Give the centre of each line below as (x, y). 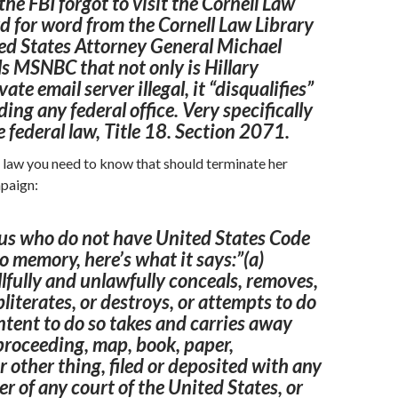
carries (218, 323)
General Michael (214, 46)
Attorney (111, 46)
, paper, (205, 344)
